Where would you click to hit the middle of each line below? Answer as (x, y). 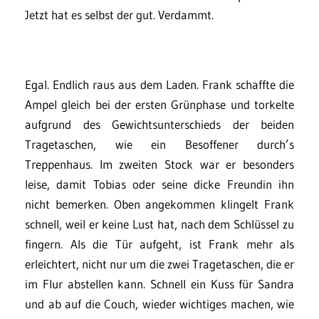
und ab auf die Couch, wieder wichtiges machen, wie (159, 304)
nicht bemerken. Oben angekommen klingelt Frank (159, 204)
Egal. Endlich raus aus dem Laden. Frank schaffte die (159, 84)
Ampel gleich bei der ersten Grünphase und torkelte (159, 104)
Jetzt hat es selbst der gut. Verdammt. (119, 15)
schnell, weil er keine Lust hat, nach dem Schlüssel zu (159, 224)
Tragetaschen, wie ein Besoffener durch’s (159, 144)
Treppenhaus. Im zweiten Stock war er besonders (159, 164)
